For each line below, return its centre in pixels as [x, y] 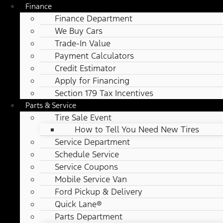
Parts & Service [51, 106]
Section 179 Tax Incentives [104, 93]
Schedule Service [87, 155]
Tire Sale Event [83, 118]
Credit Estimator [85, 68]
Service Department [92, 142]
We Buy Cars [79, 31]
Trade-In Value [83, 44]
